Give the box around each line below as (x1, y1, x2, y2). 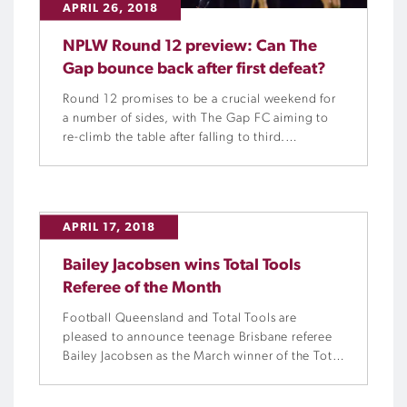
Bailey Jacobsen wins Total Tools (63, 257, 301, 274)
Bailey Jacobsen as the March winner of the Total (63, 350, 342, 363)
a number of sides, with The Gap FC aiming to (63, 112, 329, 125)
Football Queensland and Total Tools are (63, 312, 297, 325)
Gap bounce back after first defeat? (63, 61, 326, 78)
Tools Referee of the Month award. (63, 369, 263, 382)
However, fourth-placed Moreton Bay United (63, 150, 323, 164)
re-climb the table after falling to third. (63, 131, 286, 144)
